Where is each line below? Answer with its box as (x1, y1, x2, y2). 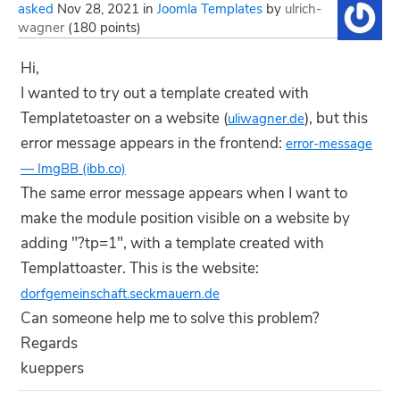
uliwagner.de (228, 110, 304, 128)
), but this (304, 108, 368, 129)
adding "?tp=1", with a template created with (21, 233, 324, 254)
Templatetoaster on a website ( (21, 108, 228, 129)
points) (96, 19, 141, 37)
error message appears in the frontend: (21, 133, 286, 154)
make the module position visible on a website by (21, 208, 350, 229)
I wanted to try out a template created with (21, 83, 309, 104)
